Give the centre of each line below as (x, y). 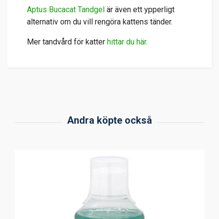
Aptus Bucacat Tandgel (66, 9)
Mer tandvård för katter (66, 42)
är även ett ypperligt (140, 9)
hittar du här (127, 42)
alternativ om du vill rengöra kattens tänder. (100, 22)
